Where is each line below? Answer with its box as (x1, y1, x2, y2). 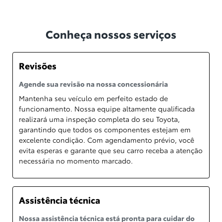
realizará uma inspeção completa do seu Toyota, (19, 114, 180, 124)
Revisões (19, 59, 56, 72)
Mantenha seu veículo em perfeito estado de (19, 93, 168, 103)
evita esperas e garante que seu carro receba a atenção (19, 145, 203, 155)
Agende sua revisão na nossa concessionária (19, 79, 168, 89)
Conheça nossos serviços (46, 26, 176, 42)
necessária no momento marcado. (19, 156, 133, 166)
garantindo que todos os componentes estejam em (19, 124, 191, 134)
